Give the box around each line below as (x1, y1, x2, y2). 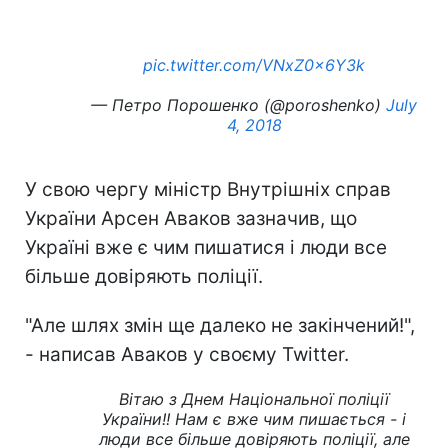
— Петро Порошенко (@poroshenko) (91, 94, 386, 115)
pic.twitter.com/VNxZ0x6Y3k (143, 54, 365, 75)
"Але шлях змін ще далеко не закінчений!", (25, 313, 415, 337)
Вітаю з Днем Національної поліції (119, 388, 389, 409)
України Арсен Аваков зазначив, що (25, 206, 357, 230)
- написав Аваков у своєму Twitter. (25, 342, 349, 366)
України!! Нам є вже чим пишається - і (102, 408, 406, 429)
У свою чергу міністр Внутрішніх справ (25, 177, 391, 201)
